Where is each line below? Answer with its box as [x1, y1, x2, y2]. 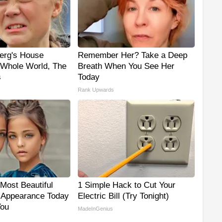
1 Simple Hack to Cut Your [78, 180, 175, 190]
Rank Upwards [78, 87, 114, 93]
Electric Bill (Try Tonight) [78, 191, 169, 201]
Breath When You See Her [78, 61, 174, 71]
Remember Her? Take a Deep [78, 51, 187, 60]
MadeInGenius [78, 206, 113, 212]
